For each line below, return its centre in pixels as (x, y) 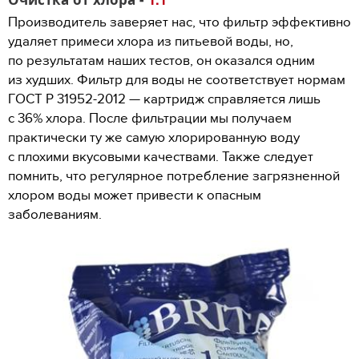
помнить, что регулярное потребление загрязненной (174, 176)
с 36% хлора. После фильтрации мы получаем (150, 119)
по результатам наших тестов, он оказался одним (161, 61)
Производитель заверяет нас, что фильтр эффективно (179, 22)
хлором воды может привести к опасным (135, 196)
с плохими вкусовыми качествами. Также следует (161, 157)
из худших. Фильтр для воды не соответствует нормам (177, 80)
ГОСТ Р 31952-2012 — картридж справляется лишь (164, 99)
